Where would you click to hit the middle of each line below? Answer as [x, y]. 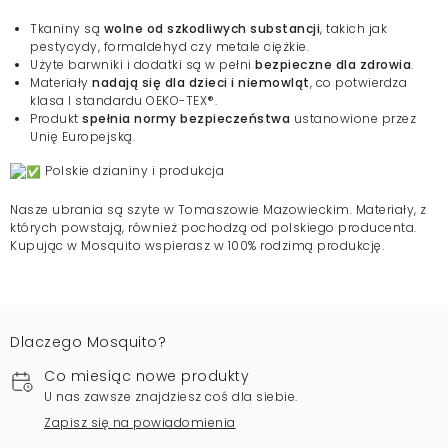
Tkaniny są [67, 29]
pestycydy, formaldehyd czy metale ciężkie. [169, 47]
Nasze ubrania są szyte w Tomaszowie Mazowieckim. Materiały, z [218, 210]
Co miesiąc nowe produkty [146, 376]
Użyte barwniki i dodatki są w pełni [142, 65]
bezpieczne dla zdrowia [333, 65]
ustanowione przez [353, 119]
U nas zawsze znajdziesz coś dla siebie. [171, 397]
